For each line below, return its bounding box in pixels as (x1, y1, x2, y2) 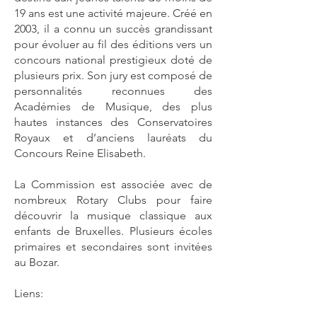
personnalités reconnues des (14, 84, 212, 98)
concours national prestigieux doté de (14, 53, 212, 67)
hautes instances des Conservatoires (14, 115, 212, 129)
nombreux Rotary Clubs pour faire (14, 193, 212, 207)
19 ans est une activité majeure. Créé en (14, 6, 212, 20)
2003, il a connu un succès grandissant (14, 22, 212, 35)
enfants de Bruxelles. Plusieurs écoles (14, 224, 212, 238)
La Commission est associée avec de (14, 178, 212, 191)
